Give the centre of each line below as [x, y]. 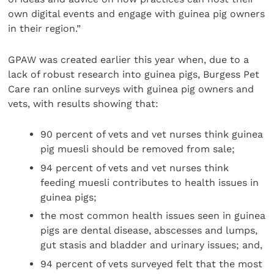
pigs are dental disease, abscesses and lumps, [149, 231]
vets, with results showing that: [83, 103]
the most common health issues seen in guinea [153, 216]
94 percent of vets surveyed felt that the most [152, 264]
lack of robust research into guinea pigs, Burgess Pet [134, 74]
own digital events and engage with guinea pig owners [137, 14]
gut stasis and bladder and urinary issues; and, [152, 245]
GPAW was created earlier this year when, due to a [129, 59]
